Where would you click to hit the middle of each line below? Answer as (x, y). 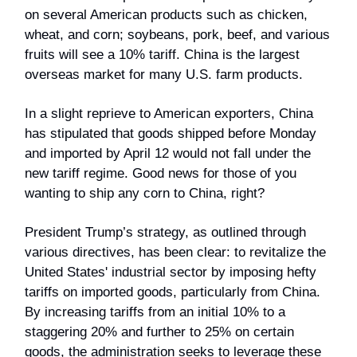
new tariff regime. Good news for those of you (161, 173)
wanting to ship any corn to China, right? (145, 193)
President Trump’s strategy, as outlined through (165, 232)
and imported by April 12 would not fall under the (168, 153)
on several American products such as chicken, (166, 14)
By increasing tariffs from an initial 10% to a (155, 312)
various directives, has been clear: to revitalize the (175, 252)
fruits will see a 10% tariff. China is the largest (162, 54)
